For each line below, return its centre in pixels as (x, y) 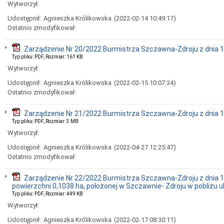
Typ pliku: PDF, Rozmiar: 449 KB (47, 194)
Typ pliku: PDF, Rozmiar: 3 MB (45, 121)
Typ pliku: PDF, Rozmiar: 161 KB (47, 57)
